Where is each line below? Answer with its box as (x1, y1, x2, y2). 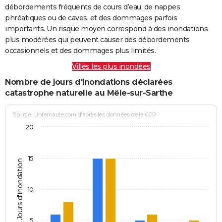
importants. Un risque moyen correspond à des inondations (5, 24, 208, 33)
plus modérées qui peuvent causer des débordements (5, 35, 190, 44)
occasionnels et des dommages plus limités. (5, 46, 156, 55)
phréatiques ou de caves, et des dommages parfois (5, 13, 177, 22)
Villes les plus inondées (71, 61, 151, 71)
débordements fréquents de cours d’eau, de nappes (5, 2, 180, 11)
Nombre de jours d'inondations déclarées (5, 77, 172, 87)
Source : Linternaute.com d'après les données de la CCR (13, 111, 156, 118)
